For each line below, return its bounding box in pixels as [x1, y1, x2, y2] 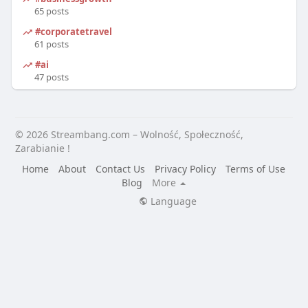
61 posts [34, 37, 69, 50]
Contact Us [96, 162, 146, 175]
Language [147, 194, 197, 208]
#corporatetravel [32, 25, 112, 38]
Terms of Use [225, 162, 286, 175]
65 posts [34, 4, 69, 17]
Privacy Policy [155, 162, 217, 175]
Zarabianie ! [14, 141, 70, 155]
